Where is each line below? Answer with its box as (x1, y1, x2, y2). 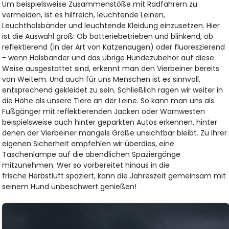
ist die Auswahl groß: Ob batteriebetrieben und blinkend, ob (2, 31, 214, 41)
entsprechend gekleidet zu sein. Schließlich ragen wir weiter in (2, 84, 223, 95)
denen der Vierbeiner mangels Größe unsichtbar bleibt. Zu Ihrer (2, 127, 227, 138)
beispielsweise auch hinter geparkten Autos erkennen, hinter (2, 117, 218, 127)
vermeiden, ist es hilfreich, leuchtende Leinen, (2, 9, 166, 20)
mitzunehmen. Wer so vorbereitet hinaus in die (2, 159, 170, 170)
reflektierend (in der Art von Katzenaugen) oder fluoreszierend (2, 41, 225, 52)
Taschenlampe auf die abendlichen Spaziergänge (2, 149, 181, 159)
